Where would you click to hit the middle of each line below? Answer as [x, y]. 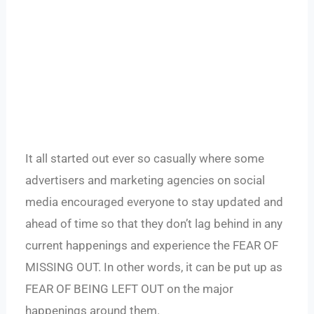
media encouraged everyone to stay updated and [155, 202]
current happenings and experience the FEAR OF [152, 246]
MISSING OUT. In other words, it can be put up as [154, 267]
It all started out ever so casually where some [145, 159]
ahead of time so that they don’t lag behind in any [154, 224]
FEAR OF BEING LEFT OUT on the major [130, 289]
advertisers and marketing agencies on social [145, 180]
